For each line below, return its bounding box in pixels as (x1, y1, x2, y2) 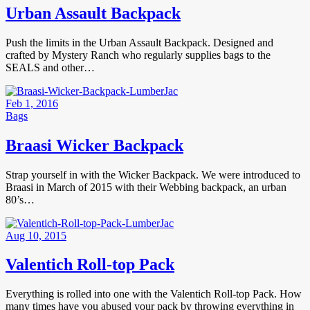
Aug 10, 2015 (6, 229, 66, 241)
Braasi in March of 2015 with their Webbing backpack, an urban (6, 181, 286, 193)
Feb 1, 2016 (6, 97, 58, 109)
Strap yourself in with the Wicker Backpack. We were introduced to (6, 168, 300, 181)
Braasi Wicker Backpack (6, 136, 183, 154)
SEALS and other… (6, 61, 95, 73)
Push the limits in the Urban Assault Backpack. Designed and (6, 36, 273, 48)
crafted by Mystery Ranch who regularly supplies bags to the (6, 48, 271, 61)
